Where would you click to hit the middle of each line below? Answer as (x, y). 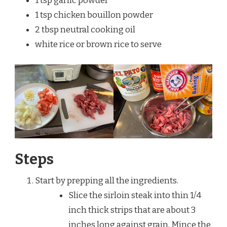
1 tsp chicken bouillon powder (94, 15)
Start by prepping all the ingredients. (107, 180)
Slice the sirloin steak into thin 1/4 (135, 195)
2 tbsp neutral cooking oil (85, 29)
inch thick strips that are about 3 (132, 210)
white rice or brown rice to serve (98, 44)
